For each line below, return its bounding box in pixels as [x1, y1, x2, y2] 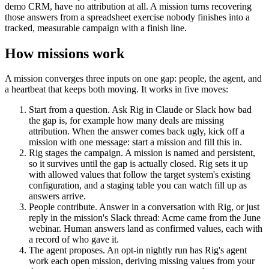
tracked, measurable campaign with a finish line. [5, 22, 187, 33]
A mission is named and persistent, [123, 148, 255, 159]
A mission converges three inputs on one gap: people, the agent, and [5, 73, 262, 84]
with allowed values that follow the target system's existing [29, 169, 250, 180]
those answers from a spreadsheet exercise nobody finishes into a [5, 11, 250, 22]
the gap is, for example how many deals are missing [29, 115, 224, 126]
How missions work [5, 45, 124, 61]
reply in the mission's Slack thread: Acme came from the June [29, 213, 261, 223]
